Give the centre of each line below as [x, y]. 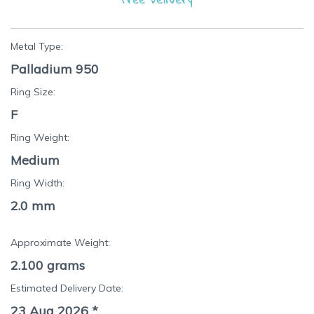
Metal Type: [37, 47]
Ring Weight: [40, 138]
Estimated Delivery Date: [67, 288]
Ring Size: [33, 92]
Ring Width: [37, 183]
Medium [35, 161]
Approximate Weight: [60, 243]
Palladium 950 [55, 69]
